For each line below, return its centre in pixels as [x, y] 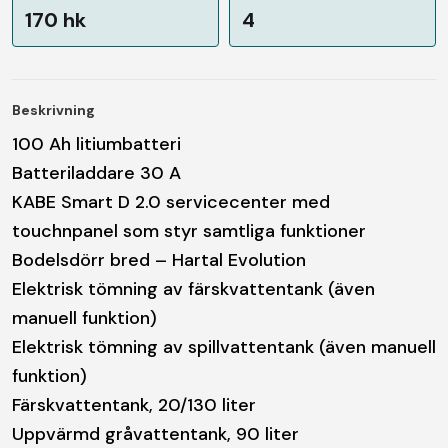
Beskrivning [53, 109]
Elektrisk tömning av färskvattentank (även [193, 288]
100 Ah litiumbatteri [96, 143]
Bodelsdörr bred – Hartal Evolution [159, 259]
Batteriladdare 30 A [96, 172]
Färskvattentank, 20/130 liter [134, 404]
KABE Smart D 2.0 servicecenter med [171, 201]
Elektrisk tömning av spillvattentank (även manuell [224, 346]
